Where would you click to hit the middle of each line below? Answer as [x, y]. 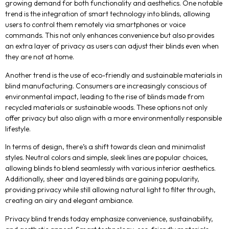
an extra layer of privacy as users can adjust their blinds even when [112, 46]
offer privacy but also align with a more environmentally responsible [113, 118]
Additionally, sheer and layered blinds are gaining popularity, [102, 179]
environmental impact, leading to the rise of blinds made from [105, 96]
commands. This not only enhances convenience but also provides [110, 36]
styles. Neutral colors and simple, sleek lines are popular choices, [107, 158]
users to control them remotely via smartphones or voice [95, 25]
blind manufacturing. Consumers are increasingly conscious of [106, 86]
